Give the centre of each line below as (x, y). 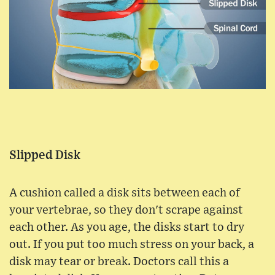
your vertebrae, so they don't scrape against (126, 210)
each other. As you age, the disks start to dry (127, 227)
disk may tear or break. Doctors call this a (119, 261)
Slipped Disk (45, 155)
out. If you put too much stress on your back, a (132, 244)
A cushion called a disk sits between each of (125, 193)
